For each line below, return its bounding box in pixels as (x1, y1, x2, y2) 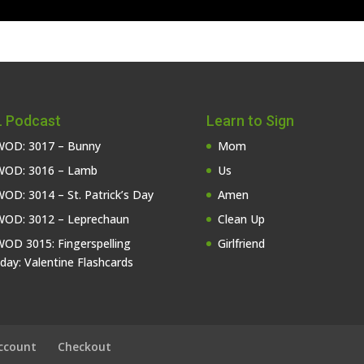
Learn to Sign (206, 112, 294, 130)
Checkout (58, 339, 112, 355)
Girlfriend (217, 236, 265, 252)
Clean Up (217, 211, 265, 227)
